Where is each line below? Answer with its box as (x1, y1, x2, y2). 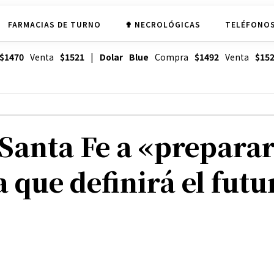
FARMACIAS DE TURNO (7, 18, 101, 29)
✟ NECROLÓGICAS (125, 18, 201, 29)
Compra (148, 51, 194, 64)
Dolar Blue (99, 51, 149, 64)
